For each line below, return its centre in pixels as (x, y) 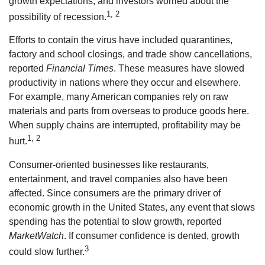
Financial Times (80, 69)
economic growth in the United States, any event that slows (132, 207)
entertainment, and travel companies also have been (118, 179)
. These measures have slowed (179, 69)
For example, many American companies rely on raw (119, 97)
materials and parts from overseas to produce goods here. (129, 111)
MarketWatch (36, 235)
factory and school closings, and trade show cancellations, (130, 54)
